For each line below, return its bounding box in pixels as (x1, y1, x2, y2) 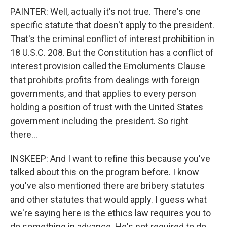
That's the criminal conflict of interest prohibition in (10, 33, 214, 44)
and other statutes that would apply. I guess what (10, 194, 207, 205)
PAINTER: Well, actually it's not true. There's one (10, 6, 201, 17)
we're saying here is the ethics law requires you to (10, 208, 211, 218)
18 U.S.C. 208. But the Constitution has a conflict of (10, 47, 214, 58)
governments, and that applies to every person (10, 88, 196, 99)
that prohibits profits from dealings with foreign (10, 74, 200, 85)
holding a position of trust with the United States (10, 102, 203, 112)
